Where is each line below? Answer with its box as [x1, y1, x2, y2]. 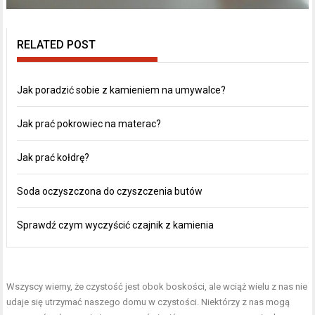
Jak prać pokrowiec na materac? [17, 117, 162, 129]
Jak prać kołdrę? [17, 151, 90, 163]
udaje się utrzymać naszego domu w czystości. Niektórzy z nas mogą [6, 296, 290, 307]
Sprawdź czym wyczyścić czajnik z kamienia [17, 219, 214, 231]
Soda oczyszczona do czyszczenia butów [17, 185, 203, 197]
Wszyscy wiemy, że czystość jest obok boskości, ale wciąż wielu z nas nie [6, 281, 308, 292]
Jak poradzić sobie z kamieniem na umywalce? [17, 84, 226, 96]
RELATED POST [17, 37, 96, 51]
